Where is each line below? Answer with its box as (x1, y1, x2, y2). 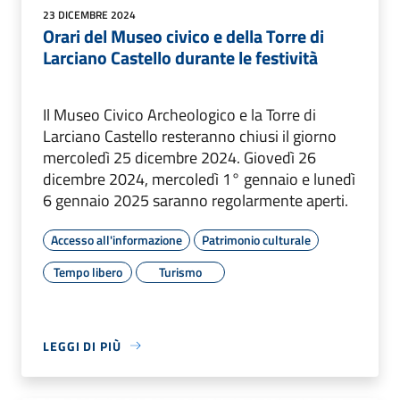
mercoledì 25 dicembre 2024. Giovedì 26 (43, 145, 316, 170)
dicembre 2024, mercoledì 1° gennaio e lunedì (43, 166, 355, 191)
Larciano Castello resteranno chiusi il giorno (43, 123, 337, 148)
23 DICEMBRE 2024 (43, 5, 136, 23)
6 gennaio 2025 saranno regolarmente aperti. (43, 187, 348, 212)
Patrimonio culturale (202, 229, 311, 249)
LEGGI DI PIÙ (43, 336, 121, 355)
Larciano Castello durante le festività (43, 43, 318, 71)
